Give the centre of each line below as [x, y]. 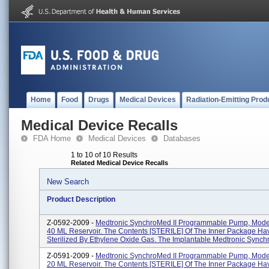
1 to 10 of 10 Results [104, 155]
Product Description [81, 199]
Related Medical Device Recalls [119, 163]
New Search [68, 182]
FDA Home [52, 138]
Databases [182, 138]
